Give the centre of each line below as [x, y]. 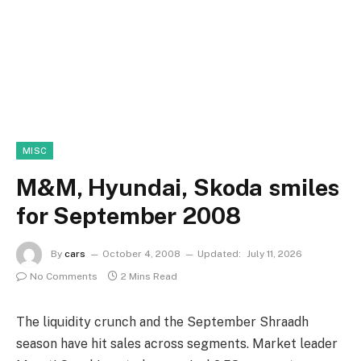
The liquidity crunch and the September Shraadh [162, 322]
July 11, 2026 [274, 254]
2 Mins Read [149, 276]
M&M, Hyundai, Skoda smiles [178, 187]
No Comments [64, 276]
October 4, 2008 [141, 254]
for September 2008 [129, 216]
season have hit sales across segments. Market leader [177, 344]
